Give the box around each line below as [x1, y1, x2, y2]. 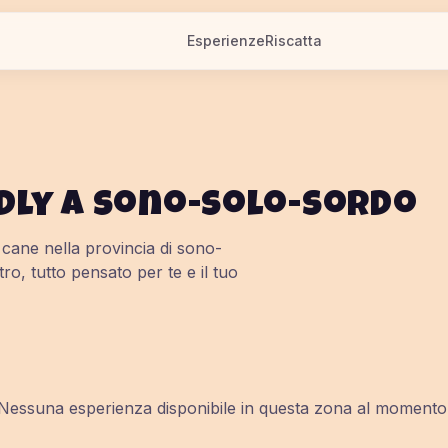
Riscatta [264, 32, 322, 49]
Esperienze [186, 32, 265, 49]
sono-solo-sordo [92, 190, 418, 226]
